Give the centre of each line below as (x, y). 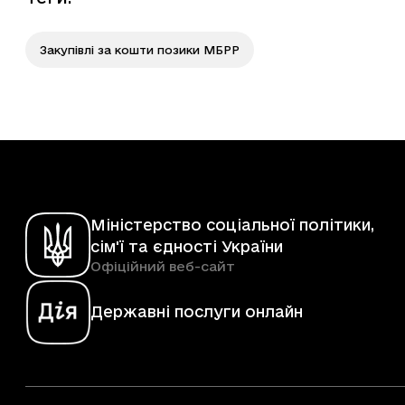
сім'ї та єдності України (187, 247)
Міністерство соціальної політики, (232, 225)
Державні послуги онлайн (197, 312)
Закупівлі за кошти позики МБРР (140, 50)
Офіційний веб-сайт (163, 267)
